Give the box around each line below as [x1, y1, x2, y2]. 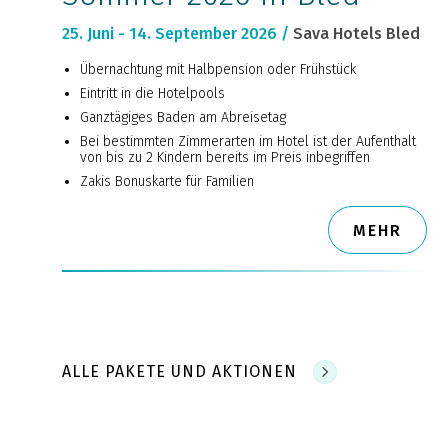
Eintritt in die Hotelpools [80, 85, 225, 103]
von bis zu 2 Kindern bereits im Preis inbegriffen [80, 149, 370, 167]
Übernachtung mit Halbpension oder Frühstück [80, 61, 356, 79]
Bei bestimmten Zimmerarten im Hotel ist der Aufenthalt [80, 133, 416, 151]
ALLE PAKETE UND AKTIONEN [62, 362, 297, 382]
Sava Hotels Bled [293, 24, 420, 44]
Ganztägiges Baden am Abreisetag [80, 109, 286, 127]
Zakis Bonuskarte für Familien [80, 173, 254, 191]
